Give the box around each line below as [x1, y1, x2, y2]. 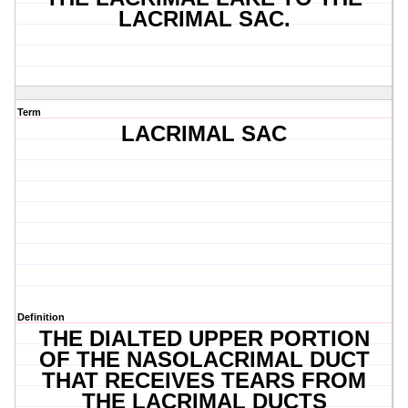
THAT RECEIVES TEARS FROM [42, 368, 367, 393]
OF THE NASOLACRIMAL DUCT [38, 347, 370, 372]
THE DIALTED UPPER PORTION [38, 326, 370, 352]
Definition [17, 311, 65, 323]
